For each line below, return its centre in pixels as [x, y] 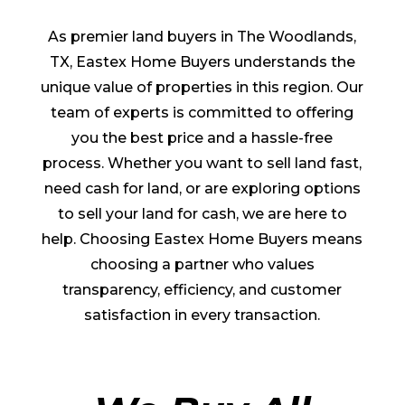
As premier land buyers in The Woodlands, [202, 37]
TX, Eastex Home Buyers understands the [202, 62]
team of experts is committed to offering [202, 113]
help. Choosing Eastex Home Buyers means [202, 240]
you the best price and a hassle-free [202, 138]
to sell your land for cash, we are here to [202, 214]
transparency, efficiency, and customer [202, 290]
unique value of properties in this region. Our [202, 88]
